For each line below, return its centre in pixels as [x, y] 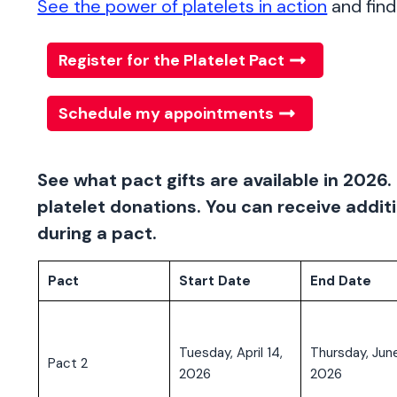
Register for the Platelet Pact [172, 61]
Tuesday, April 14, [230, 353]
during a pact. [97, 234]
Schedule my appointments [167, 114]
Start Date [214, 281]
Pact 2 [67, 364]
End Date [340, 281]
